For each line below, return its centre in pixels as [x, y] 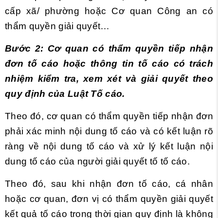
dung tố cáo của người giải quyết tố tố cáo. [97, 161]
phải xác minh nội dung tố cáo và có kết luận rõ [109, 131]
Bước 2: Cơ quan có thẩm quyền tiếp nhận [109, 48]
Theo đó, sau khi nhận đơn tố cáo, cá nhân [109, 183]
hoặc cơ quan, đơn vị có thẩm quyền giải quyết [109, 199]
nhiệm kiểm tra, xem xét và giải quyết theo [109, 78]
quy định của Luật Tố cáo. [65, 93]
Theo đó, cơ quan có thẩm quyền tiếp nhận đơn [109, 116]
